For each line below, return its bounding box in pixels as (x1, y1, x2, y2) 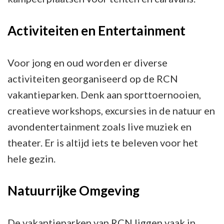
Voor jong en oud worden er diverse (7, 56, 167, 68)
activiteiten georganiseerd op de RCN (7, 72, 178, 84)
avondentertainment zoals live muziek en (7, 120, 191, 132)
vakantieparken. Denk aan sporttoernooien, (7, 88, 201, 100)
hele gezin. (7, 152, 55, 164)
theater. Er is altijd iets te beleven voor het (7, 136, 198, 148)
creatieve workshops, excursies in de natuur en (7, 104, 215, 116)
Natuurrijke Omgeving (7, 182, 139, 198)
